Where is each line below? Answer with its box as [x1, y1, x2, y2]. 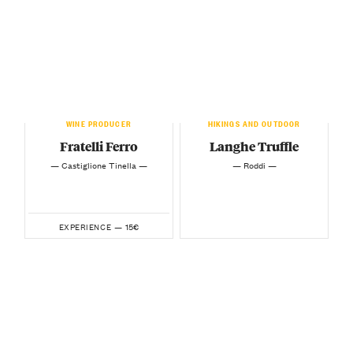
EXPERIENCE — [58, 219, 123, 233]
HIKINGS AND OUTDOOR [207, 115, 301, 128]
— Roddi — [232, 157, 277, 172]
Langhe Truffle [210, 136, 299, 155]
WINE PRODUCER [66, 115, 132, 128]
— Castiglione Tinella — [50, 157, 147, 172]
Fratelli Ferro [60, 136, 138, 155]
